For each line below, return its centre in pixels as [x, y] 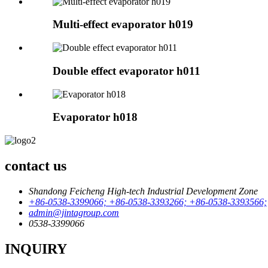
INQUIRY [36, 249]
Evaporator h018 [95, 117]
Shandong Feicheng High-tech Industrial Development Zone [143, 191]
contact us [36, 165]
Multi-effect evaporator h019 [123, 25]
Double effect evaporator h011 [127, 71]
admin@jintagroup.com [74, 212]
